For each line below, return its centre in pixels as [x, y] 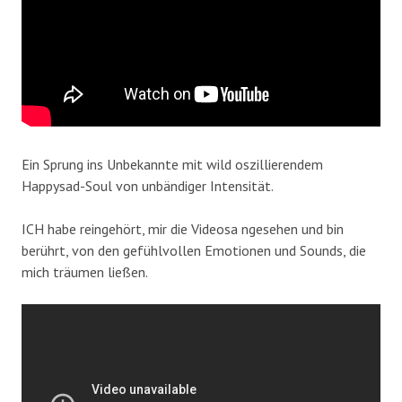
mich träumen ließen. [86, 271]
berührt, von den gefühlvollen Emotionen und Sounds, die [194, 250]
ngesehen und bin [293, 228]
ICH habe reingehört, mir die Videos [126, 228]
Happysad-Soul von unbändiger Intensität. [148, 185]
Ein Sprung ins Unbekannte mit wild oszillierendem [172, 164]
